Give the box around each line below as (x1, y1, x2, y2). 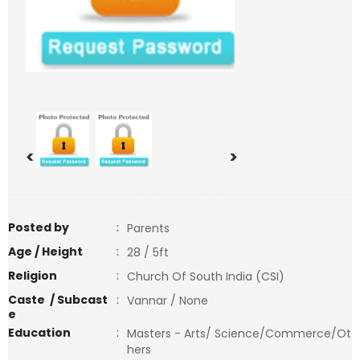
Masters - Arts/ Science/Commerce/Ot (127, 325, 351, 342)
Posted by (8, 219, 69, 235)
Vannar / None (127, 292, 208, 309)
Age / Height (8, 243, 83, 260)
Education (8, 325, 71, 341)
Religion (8, 268, 57, 284)
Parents (127, 220, 170, 236)
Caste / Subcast (8, 292, 108, 308)
